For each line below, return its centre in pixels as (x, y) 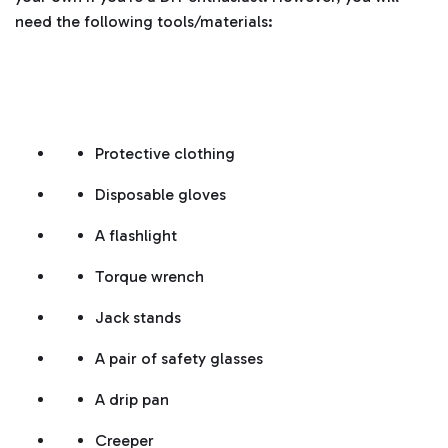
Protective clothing (165, 154)
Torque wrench (149, 277)
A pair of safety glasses (179, 359)
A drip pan (132, 400)
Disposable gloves (160, 195)
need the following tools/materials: (144, 22)
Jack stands (138, 318)
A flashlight (136, 236)
